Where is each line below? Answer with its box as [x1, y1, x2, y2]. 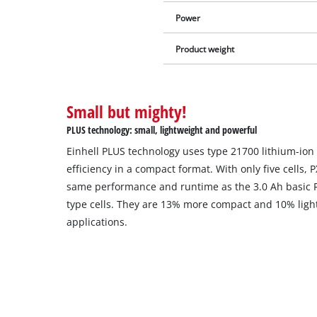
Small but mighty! [67, 100, 188, 124]
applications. [67, 215, 128, 229]
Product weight [175, 44, 235, 55]
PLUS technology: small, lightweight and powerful [67, 123, 258, 137]
